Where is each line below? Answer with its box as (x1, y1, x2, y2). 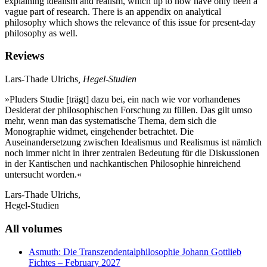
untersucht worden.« (5, 169, 82, 180)
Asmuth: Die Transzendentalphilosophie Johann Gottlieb (29, 246, 241, 257)
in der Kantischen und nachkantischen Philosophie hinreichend (5, 159, 241, 169)
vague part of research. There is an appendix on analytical (5, 6, 221, 17)
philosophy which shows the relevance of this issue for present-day (5, 17, 256, 27)
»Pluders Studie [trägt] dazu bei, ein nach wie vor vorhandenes (5, 94, 240, 105)
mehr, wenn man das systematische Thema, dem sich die (5, 116, 216, 126)
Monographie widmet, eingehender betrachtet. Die (5, 126, 194, 137)
